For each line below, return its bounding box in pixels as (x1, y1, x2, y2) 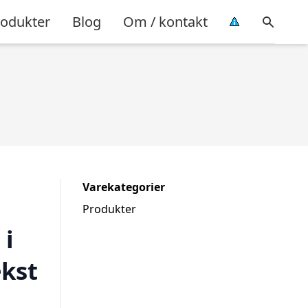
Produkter (82, 201, 136, 217)
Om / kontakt (123, 12, 208, 31)
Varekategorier (82, 179, 165, 195)
